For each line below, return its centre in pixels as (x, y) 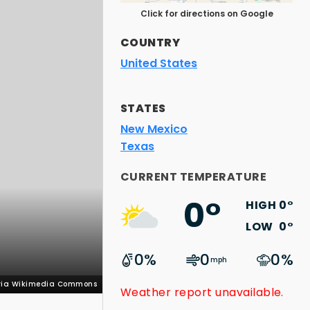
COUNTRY (151, 43)
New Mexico (154, 129)
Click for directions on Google (207, 13)
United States (159, 63)
